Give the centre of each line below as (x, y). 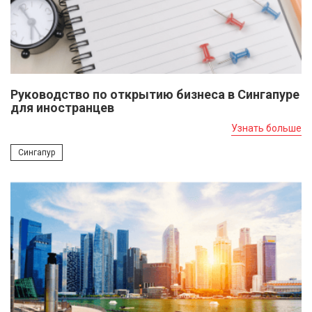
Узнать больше (266, 128)
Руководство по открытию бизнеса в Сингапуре (155, 94)
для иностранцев (62, 107)
